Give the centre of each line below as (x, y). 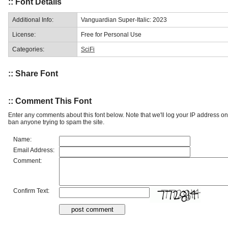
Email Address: (34, 150)
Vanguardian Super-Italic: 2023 (124, 20)
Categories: (28, 49)
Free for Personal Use (111, 34)
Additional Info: (33, 20)
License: (24, 34)
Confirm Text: (31, 191)
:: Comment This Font (50, 101)
